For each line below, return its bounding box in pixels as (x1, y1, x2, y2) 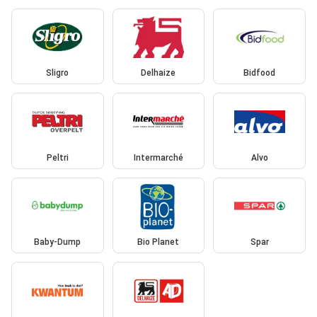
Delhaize (141, 68, 176, 79)
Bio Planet (137, 237, 180, 248)
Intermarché (133, 152, 183, 163)
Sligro (46, 68, 69, 79)
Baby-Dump (34, 237, 81, 248)
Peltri (46, 152, 69, 163)
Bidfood (243, 68, 276, 79)
